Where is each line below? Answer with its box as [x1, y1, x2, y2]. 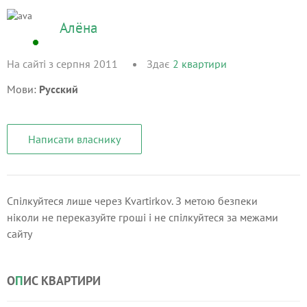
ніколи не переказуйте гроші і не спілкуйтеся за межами [7, 210, 278, 224]
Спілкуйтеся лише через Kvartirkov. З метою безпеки [7, 194, 258, 208]
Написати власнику [28, 132, 121, 146]
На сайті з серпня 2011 [7, 57, 118, 71]
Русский [39, 82, 78, 96]
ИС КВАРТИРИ [23, 273, 101, 288]
